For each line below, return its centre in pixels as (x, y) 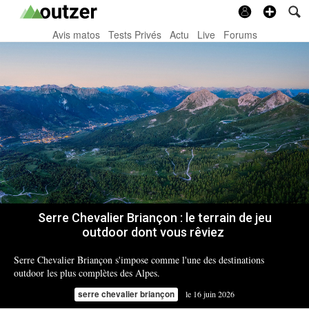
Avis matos (76, 34)
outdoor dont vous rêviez (154, 232)
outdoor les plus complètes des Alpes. (87, 273)
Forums (240, 34)
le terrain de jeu (228, 218)
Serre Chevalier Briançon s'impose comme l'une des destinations (139, 260)
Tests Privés (134, 34)
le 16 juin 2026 (210, 294)
